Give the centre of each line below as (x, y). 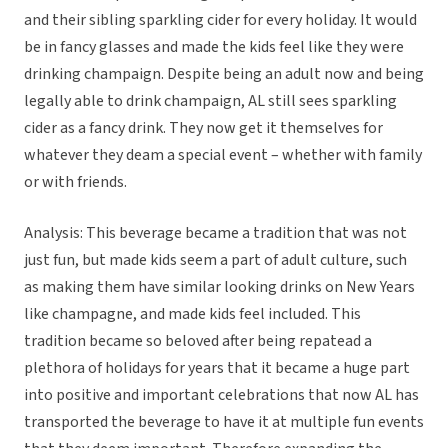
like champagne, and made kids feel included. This (192, 314)
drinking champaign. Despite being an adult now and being (224, 74)
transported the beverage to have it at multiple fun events (224, 422)
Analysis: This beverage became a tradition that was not (215, 233)
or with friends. (75, 182)
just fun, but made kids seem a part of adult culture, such (215, 260)
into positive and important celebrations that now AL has (221, 395)
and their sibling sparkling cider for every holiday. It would (220, 20)
